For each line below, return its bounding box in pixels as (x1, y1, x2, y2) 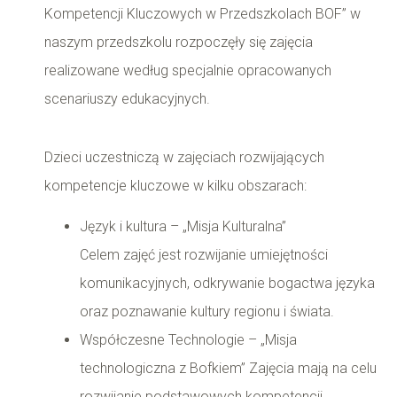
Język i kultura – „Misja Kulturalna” (80, 218, 286, 236)
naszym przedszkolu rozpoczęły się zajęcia (44, 33, 313, 51)
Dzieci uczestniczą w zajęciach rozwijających (44, 149, 324, 166)
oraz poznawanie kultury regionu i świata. (80, 303, 334, 321)
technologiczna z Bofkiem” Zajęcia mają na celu (80, 360, 377, 378)
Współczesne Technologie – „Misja (80, 331, 297, 349)
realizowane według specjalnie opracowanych (44, 61, 331, 79)
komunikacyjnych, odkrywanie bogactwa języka (80, 275, 375, 292)
